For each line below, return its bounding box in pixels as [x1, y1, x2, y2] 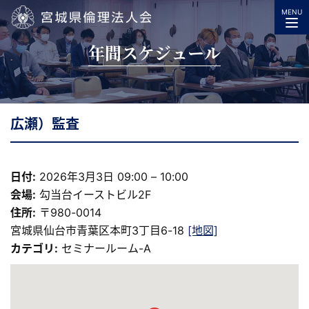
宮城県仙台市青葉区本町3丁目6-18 [10, 223, 188, 237]
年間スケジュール [88, 39, 221, 64]
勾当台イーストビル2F [39, 188, 151, 201]
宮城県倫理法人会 [10, 37, 99, 50]
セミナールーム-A [61, 241, 151, 255]
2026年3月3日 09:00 [39, 170, 148, 183]
